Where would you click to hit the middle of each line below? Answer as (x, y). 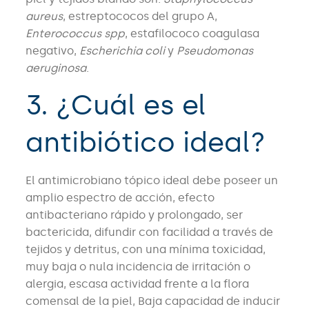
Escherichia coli (122, 51)
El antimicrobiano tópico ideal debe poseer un (151, 181)
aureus (44, 17)
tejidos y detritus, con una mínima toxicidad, (145, 250)
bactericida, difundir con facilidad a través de (149, 232)
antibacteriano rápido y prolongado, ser (134, 215)
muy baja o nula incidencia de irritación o (138, 267)
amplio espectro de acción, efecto (120, 198)
